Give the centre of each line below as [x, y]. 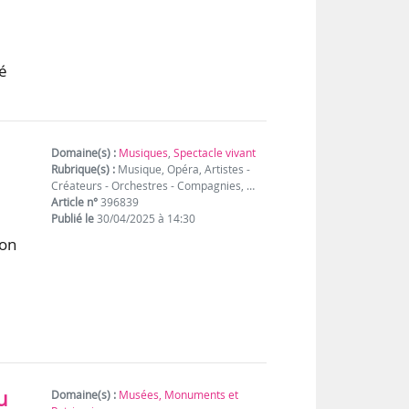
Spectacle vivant [215, 152]
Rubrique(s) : [84, 169]
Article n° [75, 202]
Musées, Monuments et [179, 394]
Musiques [144, 152]
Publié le [73, 218]
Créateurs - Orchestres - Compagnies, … [153, 185]
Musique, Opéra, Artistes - [183, 169]
